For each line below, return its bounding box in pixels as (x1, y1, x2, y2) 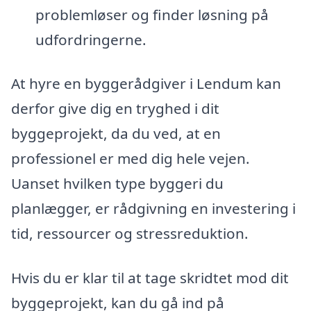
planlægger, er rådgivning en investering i (11, 199, 296, 219)
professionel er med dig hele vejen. (11, 149, 250, 169)
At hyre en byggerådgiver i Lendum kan (11, 74, 281, 94)
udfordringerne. (35, 29, 146, 49)
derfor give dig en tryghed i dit (11, 99, 219, 119)
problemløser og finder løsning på (35, 4, 269, 24)
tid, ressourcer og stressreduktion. (11, 224, 249, 244)
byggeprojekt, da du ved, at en (11, 124, 221, 144)
